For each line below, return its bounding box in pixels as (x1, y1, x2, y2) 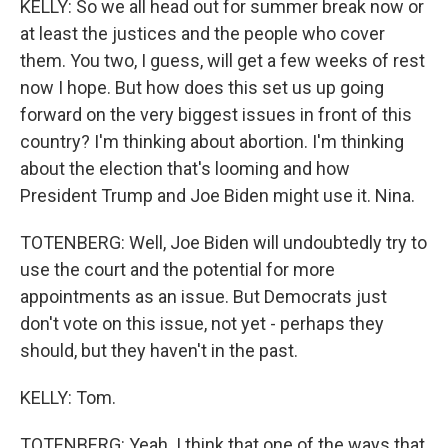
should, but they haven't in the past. (20, 340, 298, 362)
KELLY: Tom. (20, 387, 116, 409)
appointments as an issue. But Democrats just (20, 286, 387, 308)
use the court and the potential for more (20, 259, 335, 281)
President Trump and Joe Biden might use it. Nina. (20, 185, 415, 207)
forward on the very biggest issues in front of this (20, 104, 412, 126)
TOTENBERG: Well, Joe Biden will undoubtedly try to (20, 232, 427, 254)
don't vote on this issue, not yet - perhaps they (20, 313, 384, 335)
